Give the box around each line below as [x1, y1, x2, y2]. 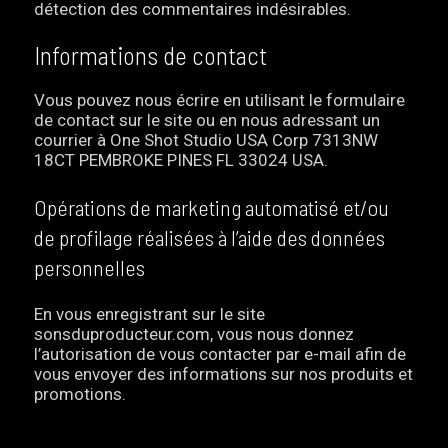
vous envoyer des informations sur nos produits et [34, 364, 414, 385]
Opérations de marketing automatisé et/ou [34, 194, 390, 221]
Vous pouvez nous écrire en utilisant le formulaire [34, 90, 406, 111]
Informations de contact [34, 39, 268, 70]
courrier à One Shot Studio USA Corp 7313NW [34, 130, 379, 151]
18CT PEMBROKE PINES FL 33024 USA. [34, 150, 329, 171]
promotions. [34, 384, 127, 405]
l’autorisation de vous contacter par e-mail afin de [34, 344, 407, 365]
